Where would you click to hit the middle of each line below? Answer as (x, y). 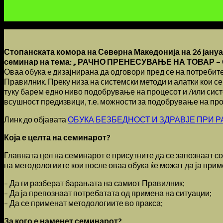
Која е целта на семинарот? (57, 137)
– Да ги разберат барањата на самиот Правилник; (94, 183)
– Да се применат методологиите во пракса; (83, 203)
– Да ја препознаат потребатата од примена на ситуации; (108, 193)
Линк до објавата (36, 119)
